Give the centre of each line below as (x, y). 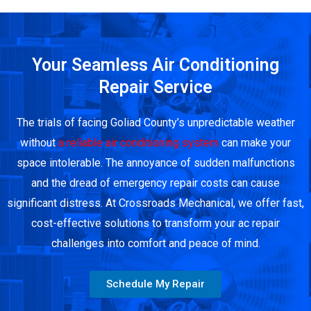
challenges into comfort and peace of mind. (155, 243)
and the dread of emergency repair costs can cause (155, 183)
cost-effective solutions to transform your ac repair (155, 223)
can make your (255, 142)
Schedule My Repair (155, 284)
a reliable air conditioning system (138, 142)
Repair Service (155, 87)
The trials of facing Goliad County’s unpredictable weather (155, 122)
